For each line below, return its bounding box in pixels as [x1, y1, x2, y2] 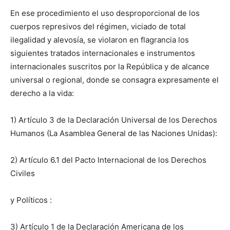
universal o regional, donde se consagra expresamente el [10, 75, 219, 85]
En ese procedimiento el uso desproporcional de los [10, 8, 200, 18]
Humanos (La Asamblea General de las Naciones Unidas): [10, 128, 217, 139]
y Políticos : [10, 195, 52, 205]
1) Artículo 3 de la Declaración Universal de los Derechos [10, 115, 217, 125]
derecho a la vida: [10, 88, 74, 99]
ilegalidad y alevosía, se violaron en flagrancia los [10, 35, 189, 45]
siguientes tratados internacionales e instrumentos [10, 48, 195, 59]
